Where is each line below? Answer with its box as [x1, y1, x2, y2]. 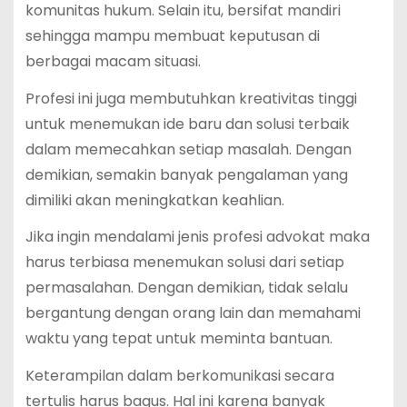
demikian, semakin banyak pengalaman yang [25, 164, 348, 185]
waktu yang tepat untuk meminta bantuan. [25, 328, 333, 350]
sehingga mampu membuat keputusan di [25, 25, 320, 46]
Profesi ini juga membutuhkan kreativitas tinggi [25, 87, 357, 109]
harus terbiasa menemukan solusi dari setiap [25, 252, 344, 273]
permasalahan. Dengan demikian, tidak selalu [25, 277, 348, 299]
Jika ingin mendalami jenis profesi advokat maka [25, 226, 370, 248]
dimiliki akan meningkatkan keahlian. [25, 189, 284, 211]
